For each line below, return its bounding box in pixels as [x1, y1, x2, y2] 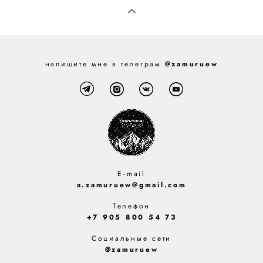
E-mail [117, 168, 146, 179]
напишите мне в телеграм [45, 58, 165, 69]
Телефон [112, 200, 151, 211]
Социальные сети [91, 232, 172, 244]
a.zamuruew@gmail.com [76, 179, 187, 190]
